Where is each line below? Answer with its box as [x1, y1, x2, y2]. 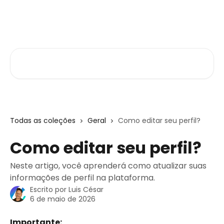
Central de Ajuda [10, 12, 79, 23]
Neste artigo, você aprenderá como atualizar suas [10, 160, 206, 171]
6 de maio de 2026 [30, 194, 95, 204]
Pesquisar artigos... [9, 48, 81, 59]
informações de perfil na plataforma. [10, 172, 155, 183]
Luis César [68, 184, 103, 194]
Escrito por [30, 184, 68, 194]
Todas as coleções [10, 115, 75, 125]
